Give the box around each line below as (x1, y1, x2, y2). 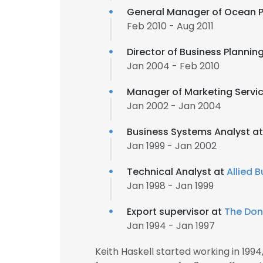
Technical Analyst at (127, 165, 227, 178)
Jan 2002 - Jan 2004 (127, 99, 221, 113)
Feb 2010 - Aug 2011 (127, 19, 214, 33)
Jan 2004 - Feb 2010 (127, 59, 220, 73)
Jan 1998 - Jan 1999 (127, 179, 214, 193)
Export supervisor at (127, 205, 224, 218)
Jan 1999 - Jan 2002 (127, 139, 217, 153)
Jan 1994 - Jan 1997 (127, 219, 215, 232)
